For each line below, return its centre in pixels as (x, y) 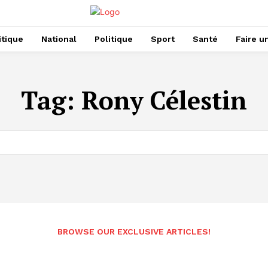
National (59, 39)
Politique (114, 39)
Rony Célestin (164, 100)
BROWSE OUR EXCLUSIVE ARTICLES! (134, 232)
